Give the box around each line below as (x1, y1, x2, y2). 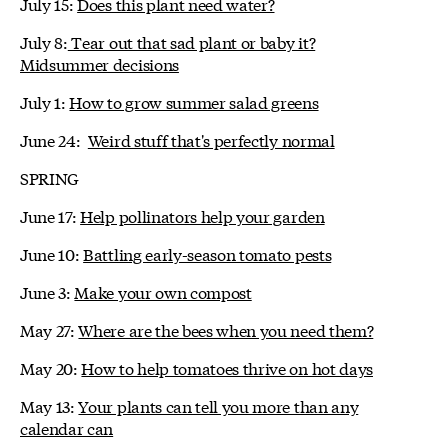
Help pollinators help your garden (80, 204, 325, 228)
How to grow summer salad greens (69, 90, 319, 114)
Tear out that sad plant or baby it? (67, 30, 316, 54)
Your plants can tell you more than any (78, 394, 359, 418)
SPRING (20, 166, 80, 190)
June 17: (20, 204, 81, 228)
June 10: (20, 242, 84, 266)
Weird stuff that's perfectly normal (87, 128, 335, 152)
